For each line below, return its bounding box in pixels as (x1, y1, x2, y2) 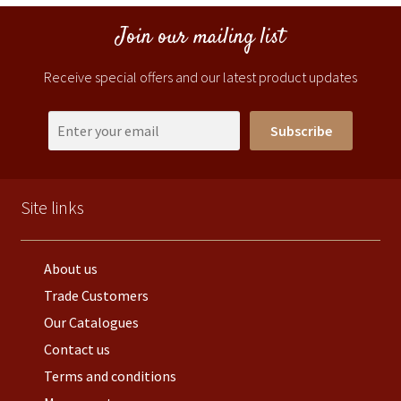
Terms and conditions (43, 367, 176, 386)
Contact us (43, 340, 110, 359)
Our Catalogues (43, 313, 139, 332)
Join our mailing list (116, 22, 285, 54)
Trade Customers (43, 286, 149, 305)
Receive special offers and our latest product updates (44, 68, 357, 87)
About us (43, 260, 98, 278)
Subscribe (269, 121, 332, 140)
